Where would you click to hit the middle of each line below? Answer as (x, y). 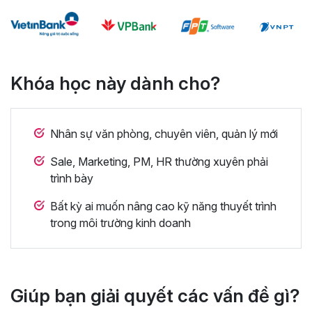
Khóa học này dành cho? (115, 83)
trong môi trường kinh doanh (120, 223)
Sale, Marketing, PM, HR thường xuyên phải (159, 161)
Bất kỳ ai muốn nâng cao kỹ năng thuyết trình (163, 206)
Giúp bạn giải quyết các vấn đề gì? (155, 295)
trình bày (72, 178)
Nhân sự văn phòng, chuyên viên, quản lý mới (164, 133)
